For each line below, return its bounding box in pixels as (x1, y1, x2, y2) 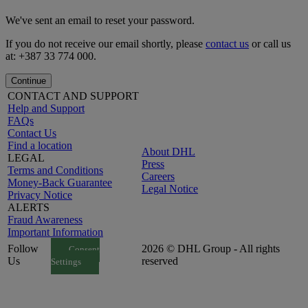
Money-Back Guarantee (8, 177, 112, 189)
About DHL (142, 146, 195, 158)
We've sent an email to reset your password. (5, 14, 195, 27)
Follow (8, 243, 38, 255)
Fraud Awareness (8, 214, 82, 226)
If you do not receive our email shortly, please (5, 38, 206, 50)
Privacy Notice (8, 189, 72, 201)
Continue (11, 76, 46, 87)
